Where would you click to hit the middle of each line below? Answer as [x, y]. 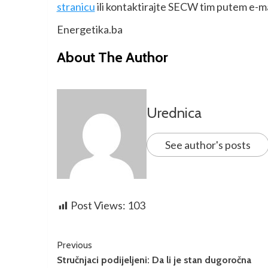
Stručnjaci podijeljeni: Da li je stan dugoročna [154, 260]
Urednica [174, 113]
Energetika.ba [89, 30]
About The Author [112, 57]
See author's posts [208, 145]
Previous [74, 245]
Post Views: [98, 205]
